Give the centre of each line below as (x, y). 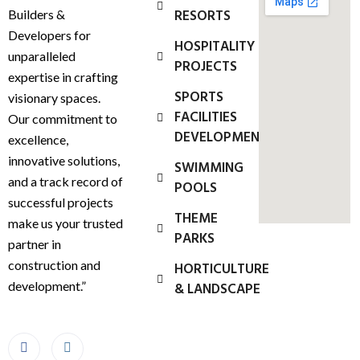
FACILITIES (206, 118)
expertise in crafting (63, 77)
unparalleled (42, 56)
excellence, (38, 139)
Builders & (37, 14)
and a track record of (65, 181)
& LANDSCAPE (218, 290)
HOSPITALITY (215, 47)
